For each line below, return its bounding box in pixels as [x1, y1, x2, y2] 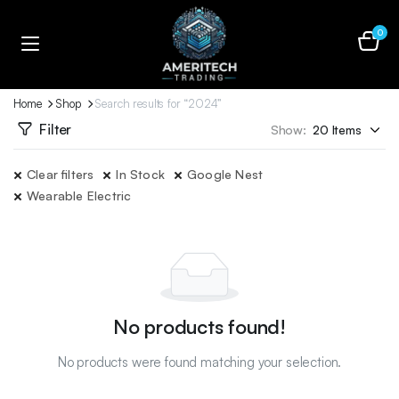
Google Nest [187, 167, 264, 182]
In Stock [116, 167, 166, 182]
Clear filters [27, 167, 94, 182]
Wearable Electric [27, 188, 132, 203]
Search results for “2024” [94, 96, 222, 110]
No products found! [112, 314, 287, 338]
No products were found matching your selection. [57, 354, 342, 370]
